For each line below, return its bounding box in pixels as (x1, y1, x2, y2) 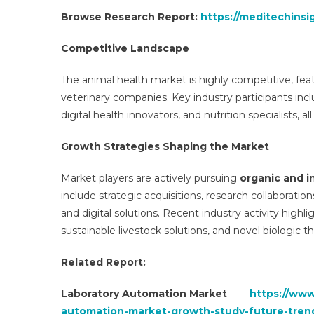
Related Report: (61, 256, 146, 268)
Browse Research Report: (61, 11, 200, 23)
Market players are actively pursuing (61, 172, 240, 184)
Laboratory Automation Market (61, 287, 250, 300)
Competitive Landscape (61, 42, 189, 55)
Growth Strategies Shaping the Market (61, 140, 269, 153)
